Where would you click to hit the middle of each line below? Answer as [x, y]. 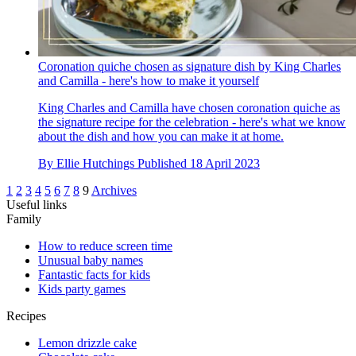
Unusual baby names [91, 260]
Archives [114, 190]
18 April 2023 [225, 163]
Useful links [37, 204]
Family [24, 219]
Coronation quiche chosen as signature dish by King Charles [190, 66]
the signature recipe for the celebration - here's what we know [192, 122]
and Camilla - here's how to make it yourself [149, 80]
